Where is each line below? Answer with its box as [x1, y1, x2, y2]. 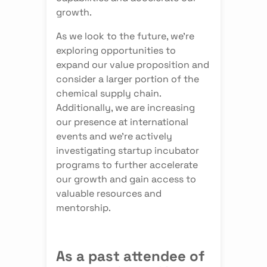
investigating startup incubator [55, 143, 199, 156]
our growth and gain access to [55, 172, 196, 185]
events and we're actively [55, 129, 172, 142]
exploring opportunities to [55, 43, 176, 56]
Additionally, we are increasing [55, 100, 195, 113]
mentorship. [55, 200, 111, 213]
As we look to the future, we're [55, 29, 194, 42]
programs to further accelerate [55, 157, 198, 170]
